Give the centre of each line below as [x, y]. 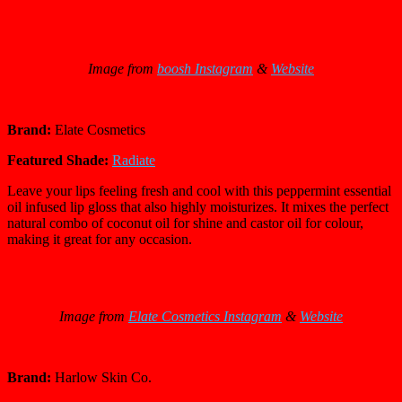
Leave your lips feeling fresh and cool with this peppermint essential [199, 191]
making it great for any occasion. [101, 240]
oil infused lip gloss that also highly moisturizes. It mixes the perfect [198, 207]
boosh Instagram [205, 69]
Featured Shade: [60, 161]
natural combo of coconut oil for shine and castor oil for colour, [185, 223]
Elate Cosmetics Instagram [205, 317]
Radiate [134, 161]
